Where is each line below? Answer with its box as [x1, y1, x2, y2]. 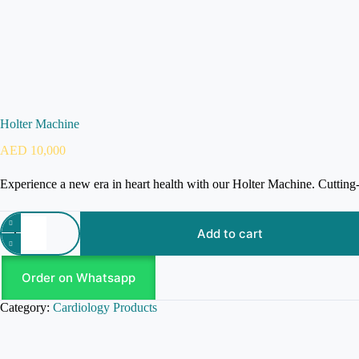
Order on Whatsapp [21, 269, 135, 285]
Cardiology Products [53, 300, 157, 314]
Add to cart [196, 225, 263, 241]
